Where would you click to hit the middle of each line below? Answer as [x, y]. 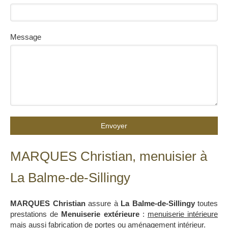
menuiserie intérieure [183, 214]
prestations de [36, 214]
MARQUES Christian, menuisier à [109, 156]
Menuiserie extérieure [100, 214]
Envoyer [114, 126]
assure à [103, 204]
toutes [206, 204]
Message [26, 37]
